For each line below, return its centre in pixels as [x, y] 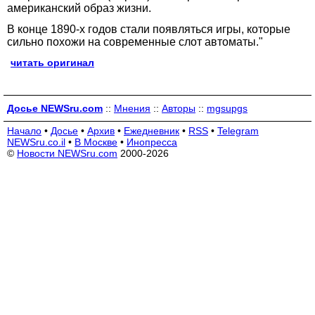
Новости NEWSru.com [67, 153]
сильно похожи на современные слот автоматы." [135, 42]
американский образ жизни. [79, 8]
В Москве [96, 142]
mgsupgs [227, 108]
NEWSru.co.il [36, 142]
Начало [24, 131]
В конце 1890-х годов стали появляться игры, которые [149, 29]
